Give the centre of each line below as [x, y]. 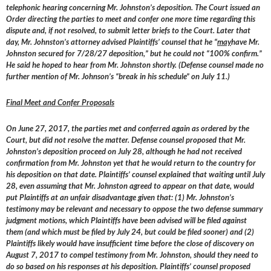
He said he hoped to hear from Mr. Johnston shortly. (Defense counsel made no [135, 65]
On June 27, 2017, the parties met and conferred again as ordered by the [128, 129]
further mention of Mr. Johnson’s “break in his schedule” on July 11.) [118, 77]
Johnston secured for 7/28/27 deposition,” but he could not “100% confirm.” [134, 54]
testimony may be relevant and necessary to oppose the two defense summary [134, 209]
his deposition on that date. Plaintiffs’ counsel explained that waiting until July [135, 175]
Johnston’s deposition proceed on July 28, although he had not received [124, 152]
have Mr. [245, 42]
